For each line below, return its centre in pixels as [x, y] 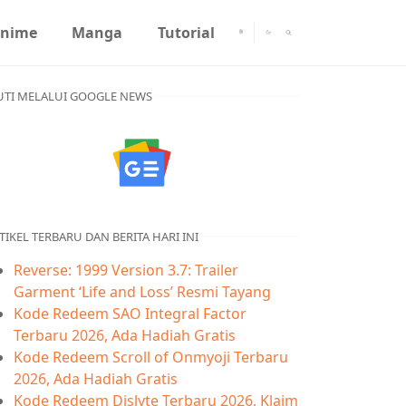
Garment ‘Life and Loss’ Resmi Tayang [142, 292]
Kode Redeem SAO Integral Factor [130, 314]
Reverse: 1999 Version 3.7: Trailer [126, 271]
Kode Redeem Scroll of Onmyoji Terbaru [151, 358]
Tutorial [186, 33]
